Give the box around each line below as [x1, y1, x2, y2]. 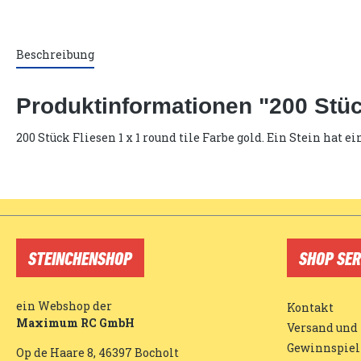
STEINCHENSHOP [28, 247, 132, 270]
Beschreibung [16, 47, 94, 63]
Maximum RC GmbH [16, 315, 135, 331]
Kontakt [287, 300, 334, 316]
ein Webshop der [16, 298, 112, 314]
